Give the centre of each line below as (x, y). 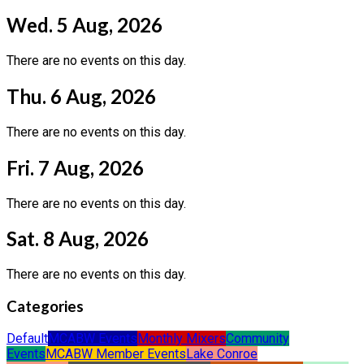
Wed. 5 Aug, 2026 (84, 24)
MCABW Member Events (116, 353)
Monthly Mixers (182, 338)
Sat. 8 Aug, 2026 (78, 239)
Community (258, 338)
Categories (45, 307)
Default (27, 338)
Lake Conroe (222, 353)
